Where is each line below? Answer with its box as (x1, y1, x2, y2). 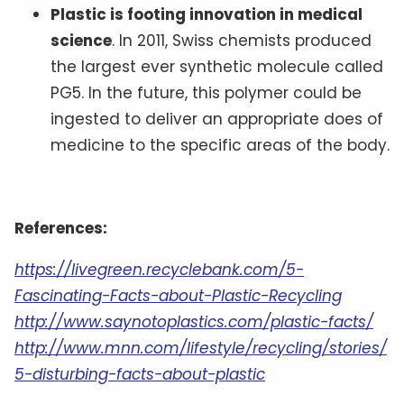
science (50, 29, 112, 51)
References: (14, 216, 107, 239)
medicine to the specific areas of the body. (50, 133, 390, 156)
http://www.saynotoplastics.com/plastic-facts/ (14, 310, 373, 333)
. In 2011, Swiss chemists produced (112, 29, 372, 51)
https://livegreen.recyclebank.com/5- (14, 258, 304, 280)
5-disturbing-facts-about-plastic (14, 363, 265, 385)
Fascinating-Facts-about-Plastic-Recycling (14, 284, 342, 307)
